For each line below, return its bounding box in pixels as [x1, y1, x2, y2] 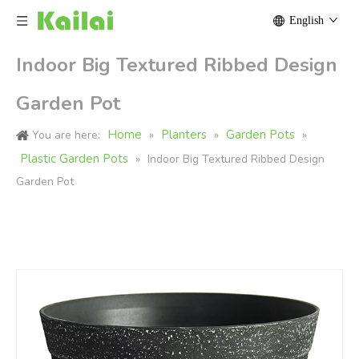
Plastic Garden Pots [20, 151, 128, 167]
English [289, 14, 324, 26]
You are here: [32, 127, 100, 143]
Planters [161, 127, 207, 143]
